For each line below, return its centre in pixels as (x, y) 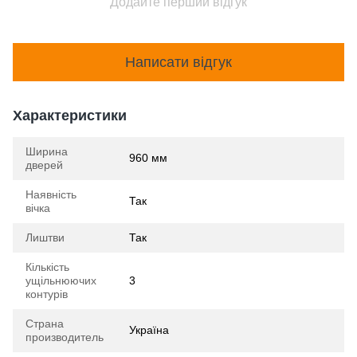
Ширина (47, 151)
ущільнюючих (61, 280)
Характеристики (70, 116)
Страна (45, 324)
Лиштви (45, 237)
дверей (44, 165)
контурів (47, 294)
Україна (149, 330)
